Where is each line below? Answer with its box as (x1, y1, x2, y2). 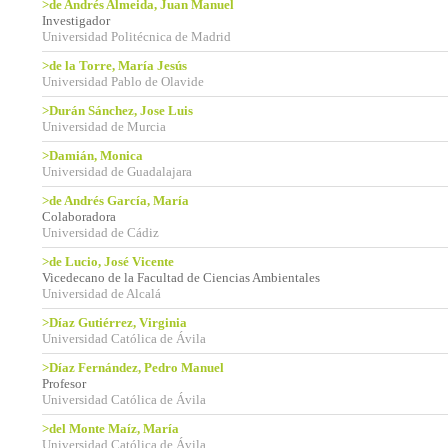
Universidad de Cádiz (42, 225, 159, 240)
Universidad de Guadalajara (42, 164, 192, 179)
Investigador (42, 13, 110, 28)
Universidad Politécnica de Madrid (42, 29, 231, 44)
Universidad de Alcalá (42, 286, 161, 301)
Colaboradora (42, 209, 116, 224)
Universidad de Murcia (42, 119, 166, 134)
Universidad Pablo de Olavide (42, 74, 204, 89)
